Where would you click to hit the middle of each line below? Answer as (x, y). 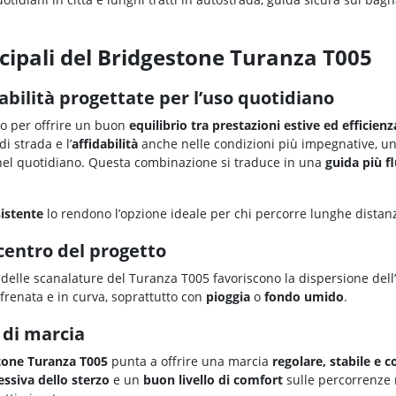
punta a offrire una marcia (190, 362)
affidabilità (105, 144)
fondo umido (304, 297)
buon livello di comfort (213, 380)
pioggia (228, 297)
